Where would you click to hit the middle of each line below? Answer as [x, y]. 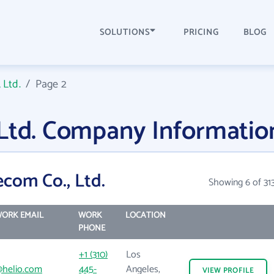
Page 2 [51, 84]
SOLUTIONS [125, 32]
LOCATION [145, 216]
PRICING [201, 33]
